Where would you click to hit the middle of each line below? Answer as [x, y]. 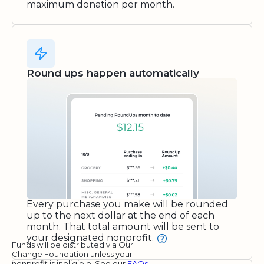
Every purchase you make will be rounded [127, 204]
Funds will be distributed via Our [72, 244]
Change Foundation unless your [72, 254]
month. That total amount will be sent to [123, 227]
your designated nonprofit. [91, 238]
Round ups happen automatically [113, 73]
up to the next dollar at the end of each [121, 216]
